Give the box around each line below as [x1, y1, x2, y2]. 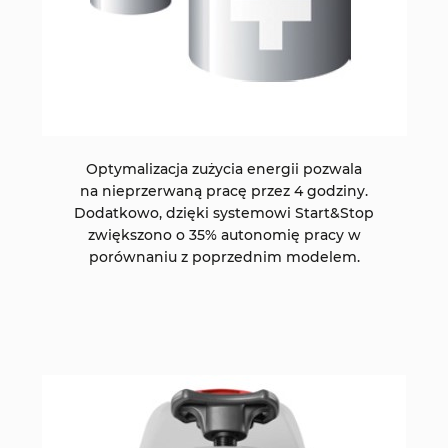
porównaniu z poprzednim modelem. [88, 248, 360, 267]
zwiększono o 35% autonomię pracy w [87, 226, 361, 245]
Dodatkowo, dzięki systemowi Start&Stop [74, 204, 374, 223]
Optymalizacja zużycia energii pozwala [86, 160, 362, 179]
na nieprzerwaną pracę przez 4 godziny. [80, 182, 368, 201]
